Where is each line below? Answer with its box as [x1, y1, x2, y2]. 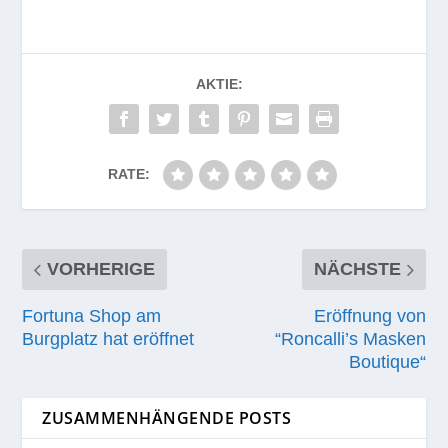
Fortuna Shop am [22, 305, 162, 326]
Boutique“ [348, 351, 426, 372]
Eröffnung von [313, 305, 426, 326]
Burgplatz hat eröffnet [22, 328, 195, 349]
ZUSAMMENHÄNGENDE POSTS [42, 406, 292, 429]
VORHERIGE [47, 258, 156, 279]
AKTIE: [195, 75, 243, 92]
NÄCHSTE [313, 258, 401, 279]
